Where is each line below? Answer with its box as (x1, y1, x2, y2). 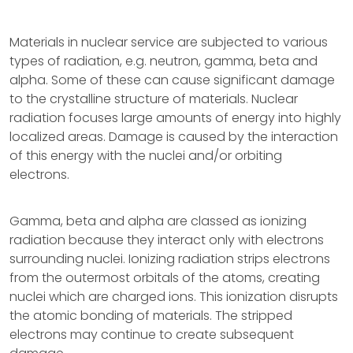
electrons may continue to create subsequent (9, 325, 294, 344)
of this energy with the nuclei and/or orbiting (9, 147, 282, 165)
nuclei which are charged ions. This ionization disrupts (9, 288, 338, 306)
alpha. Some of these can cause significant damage (9, 71, 335, 89)
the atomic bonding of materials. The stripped (9, 307, 292, 325)
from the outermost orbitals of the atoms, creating (9, 269, 320, 287)
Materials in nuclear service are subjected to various (9, 33, 328, 51)
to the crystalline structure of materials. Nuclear (9, 90, 298, 108)
